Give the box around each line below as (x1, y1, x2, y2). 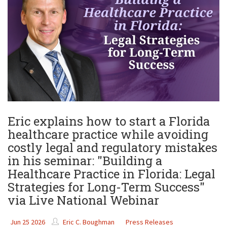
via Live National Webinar (8, 192, 159, 209)
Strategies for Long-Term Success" (8, 179, 205, 196)
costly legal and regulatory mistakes (8, 139, 217, 156)
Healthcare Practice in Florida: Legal (8, 166, 215, 182)
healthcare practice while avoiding (8, 126, 208, 143)
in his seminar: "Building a (8, 153, 162, 169)
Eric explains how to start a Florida (8, 113, 210, 130)
